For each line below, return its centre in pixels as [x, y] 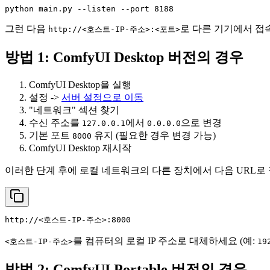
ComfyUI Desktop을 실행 [80, 85]
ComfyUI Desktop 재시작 [80, 148]
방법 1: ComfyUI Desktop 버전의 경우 [124, 58]
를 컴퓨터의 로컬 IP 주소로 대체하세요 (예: [165, 241]
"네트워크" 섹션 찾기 [74, 110]
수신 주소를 [55, 123]
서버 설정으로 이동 [102, 98]
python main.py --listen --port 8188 [89, 9]
